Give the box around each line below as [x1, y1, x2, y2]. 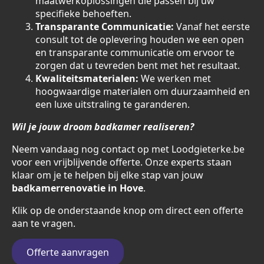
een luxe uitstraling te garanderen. [35, 98, 190, 111]
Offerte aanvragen [27, 246, 109, 259]
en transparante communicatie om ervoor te [35, 46, 235, 59]
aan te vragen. [12, 217, 75, 230]
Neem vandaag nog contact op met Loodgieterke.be [12, 143, 245, 156]
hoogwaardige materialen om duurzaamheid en [35, 85, 250, 98]
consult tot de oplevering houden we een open [35, 33, 244, 46]
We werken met [138, 72, 211, 85]
